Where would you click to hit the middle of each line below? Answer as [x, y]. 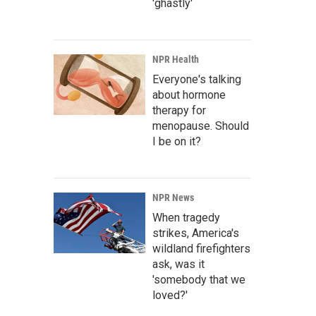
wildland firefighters [201, 249]
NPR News [173, 197]
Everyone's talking [197, 79]
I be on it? [177, 141]
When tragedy [186, 218]
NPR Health [176, 59]
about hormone [189, 95]
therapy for [179, 110]
